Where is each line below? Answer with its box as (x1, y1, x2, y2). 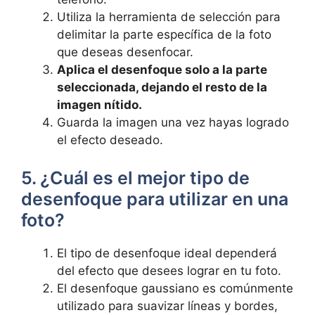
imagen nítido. (57, 98, 142, 112)
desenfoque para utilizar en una (21, 188, 288, 210)
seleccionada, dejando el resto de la (57, 80, 267, 94)
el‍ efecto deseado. (57, 133, 163, 147)
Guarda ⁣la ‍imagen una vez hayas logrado (57, 115, 289, 129)
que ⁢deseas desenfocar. (57, 45, 193, 59)
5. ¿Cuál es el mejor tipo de (21, 167, 250, 188)
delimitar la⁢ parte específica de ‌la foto (57, 27, 271, 41)
